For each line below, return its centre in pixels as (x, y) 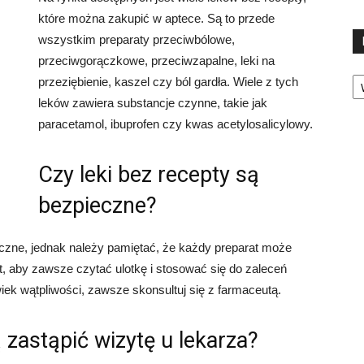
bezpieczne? (97, 206)
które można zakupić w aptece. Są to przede (156, 18)
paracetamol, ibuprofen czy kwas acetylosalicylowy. (175, 124)
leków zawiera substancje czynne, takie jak (153, 103)
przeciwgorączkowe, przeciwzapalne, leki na (156, 61)
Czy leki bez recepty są (149, 175)
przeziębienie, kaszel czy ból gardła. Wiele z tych (168, 82)
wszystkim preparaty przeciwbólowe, (136, 39)
